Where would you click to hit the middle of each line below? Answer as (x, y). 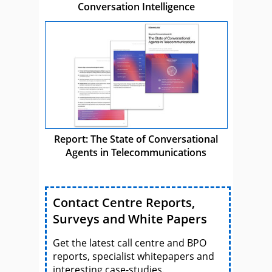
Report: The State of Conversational (136, 139)
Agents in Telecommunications (136, 152)
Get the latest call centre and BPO (130, 243)
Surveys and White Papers (130, 219)
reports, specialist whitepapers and (134, 256)
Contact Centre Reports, (124, 202)
